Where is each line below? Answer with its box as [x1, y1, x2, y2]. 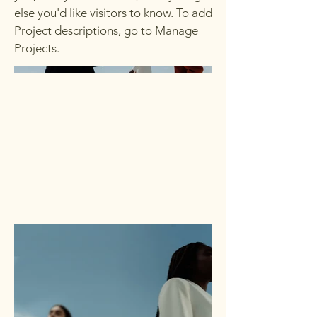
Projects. [14, 41, 59, 55]
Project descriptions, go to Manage [14, 23, 198, 38]
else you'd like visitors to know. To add [14, 6, 212, 20]
